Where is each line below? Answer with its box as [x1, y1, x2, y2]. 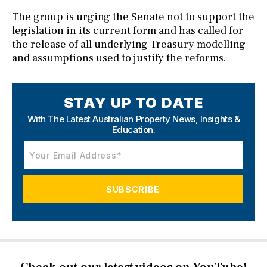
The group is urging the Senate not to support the [12, 10, 254, 24]
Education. [111, 124, 156, 136]
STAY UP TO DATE [63, 94, 204, 112]
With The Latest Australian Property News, [27, 113, 200, 125]
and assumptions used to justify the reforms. [12, 51, 226, 66]
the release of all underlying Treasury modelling [12, 38, 246, 52]
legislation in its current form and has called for [12, 24, 243, 38]
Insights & [200, 113, 240, 125]
